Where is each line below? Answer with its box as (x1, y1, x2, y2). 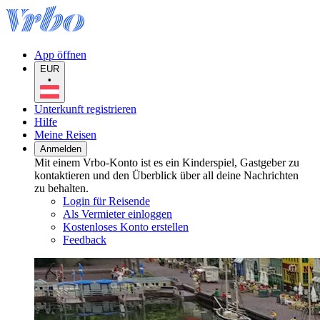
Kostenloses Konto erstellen (63, 220, 189, 233)
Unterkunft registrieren (34, 102, 136, 115)
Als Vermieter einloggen (63, 207, 172, 220)
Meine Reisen (34, 128, 96, 141)
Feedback (63, 233, 106, 246)
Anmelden (40, 143, 81, 154)
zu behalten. (34, 181, 89, 194)
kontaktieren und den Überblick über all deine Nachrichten (34, 169, 299, 181)
